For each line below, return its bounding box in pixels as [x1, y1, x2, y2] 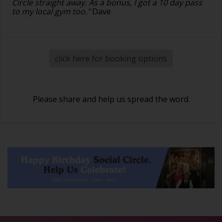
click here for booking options [55, 53, 167, 64]
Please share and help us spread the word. [32, 93, 190, 105]
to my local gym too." [12, 6, 90, 17]
